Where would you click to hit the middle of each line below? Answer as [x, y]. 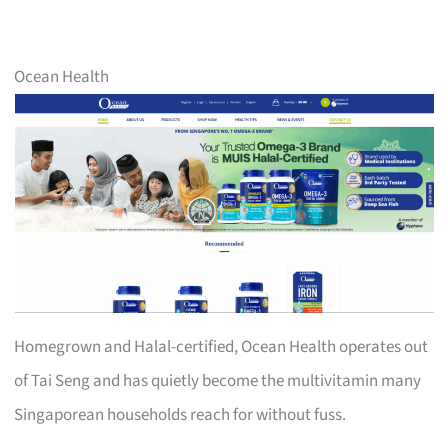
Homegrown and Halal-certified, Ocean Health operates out [221, 346]
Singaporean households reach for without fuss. [180, 414]
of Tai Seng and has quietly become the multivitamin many [218, 380]
